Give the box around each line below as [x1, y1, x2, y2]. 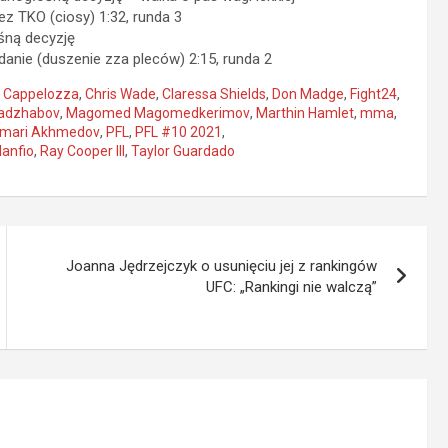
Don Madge [272, 86, 344, 102]
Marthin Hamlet [256, 105, 354, 121]
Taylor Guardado [131, 143, 235, 159]
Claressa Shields [162, 86, 266, 102]
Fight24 [350, 86, 397, 102]
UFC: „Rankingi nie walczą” [206, 278, 378, 296]
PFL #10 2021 [135, 124, 222, 140]
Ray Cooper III [40, 143, 125, 159]
